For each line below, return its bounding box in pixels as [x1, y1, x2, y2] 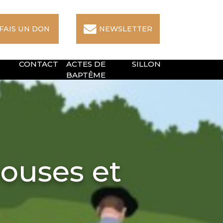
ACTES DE [66, 59, 106, 69]
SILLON [132, 59, 161, 69]
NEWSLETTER [99, 24, 152, 33]
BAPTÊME [66, 70, 106, 80]
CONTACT [19, 59, 59, 69]
